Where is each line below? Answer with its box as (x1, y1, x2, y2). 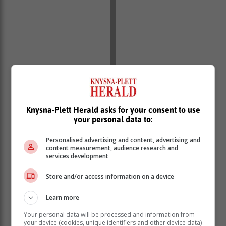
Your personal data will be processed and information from (24, 210, 195, 219)
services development (46, 151, 109, 160)
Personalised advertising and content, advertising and (46, 135, 201, 144)
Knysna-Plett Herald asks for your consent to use (26, 105, 200, 115)
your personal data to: (74, 114, 152, 124)
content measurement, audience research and (46, 143, 179, 152)
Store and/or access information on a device (46, 172, 175, 181)
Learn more (46, 193, 80, 202)
